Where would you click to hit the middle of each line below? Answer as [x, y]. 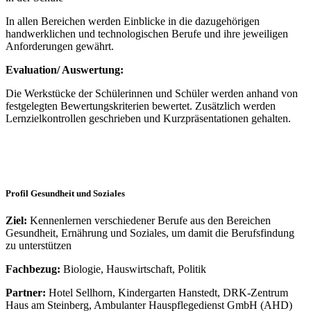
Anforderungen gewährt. [60, 47]
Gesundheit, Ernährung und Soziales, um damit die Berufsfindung [150, 233]
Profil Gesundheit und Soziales [65, 193]
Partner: [26, 292]
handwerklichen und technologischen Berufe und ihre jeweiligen [147, 34]
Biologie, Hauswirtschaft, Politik [133, 269]
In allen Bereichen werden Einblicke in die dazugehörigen [133, 22]
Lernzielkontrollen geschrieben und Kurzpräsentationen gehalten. [148, 119]
